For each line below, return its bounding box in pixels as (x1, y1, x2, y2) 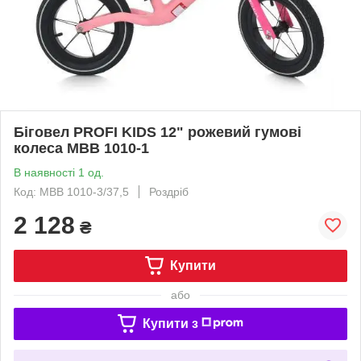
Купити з (142, 316, 198, 330)
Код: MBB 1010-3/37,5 (14, 185, 129, 198)
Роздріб (149, 185, 189, 198)
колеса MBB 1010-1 (14, 139, 149, 156)
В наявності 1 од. (14, 165, 104, 179)
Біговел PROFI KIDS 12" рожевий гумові (14, 123, 301, 140)
